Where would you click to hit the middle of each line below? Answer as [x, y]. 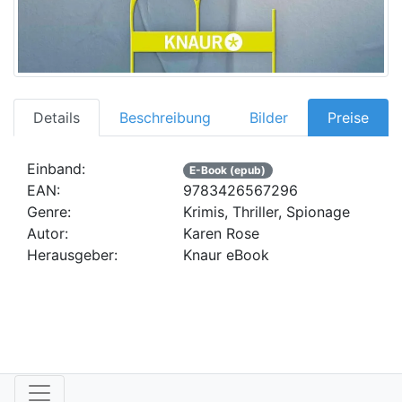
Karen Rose [222, 233]
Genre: [49, 211]
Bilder [269, 117]
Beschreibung [165, 117]
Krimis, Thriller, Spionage [267, 211]
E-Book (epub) [228, 170]
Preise [349, 117]
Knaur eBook [227, 254]
